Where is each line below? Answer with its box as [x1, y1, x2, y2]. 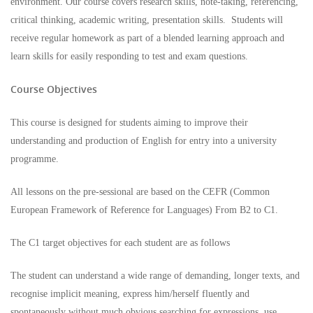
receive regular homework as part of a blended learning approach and [10, 33, 284, 44]
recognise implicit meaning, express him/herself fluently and [10, 289, 249, 300]
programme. [10, 154, 59, 165]
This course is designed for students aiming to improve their [10, 117, 248, 129]
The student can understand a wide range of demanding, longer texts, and [10, 270, 300, 282]
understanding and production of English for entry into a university [10, 136, 277, 147]
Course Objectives [10, 82, 97, 96]
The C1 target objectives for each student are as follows [10, 238, 230, 249]
